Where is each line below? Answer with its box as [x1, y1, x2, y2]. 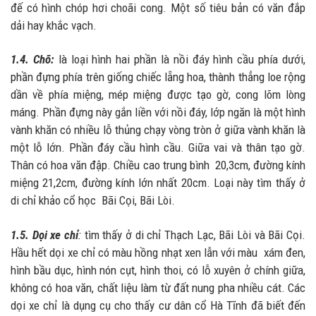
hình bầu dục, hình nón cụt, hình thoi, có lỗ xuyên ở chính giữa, [11, 262, 305, 277]
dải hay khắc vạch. [11, 18, 102, 32]
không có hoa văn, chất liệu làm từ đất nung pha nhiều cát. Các [11, 280, 305, 295]
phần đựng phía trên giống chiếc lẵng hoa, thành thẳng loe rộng [11, 70, 305, 85]
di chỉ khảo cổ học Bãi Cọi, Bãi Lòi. [11, 193, 175, 208]
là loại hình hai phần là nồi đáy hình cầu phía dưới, [58, 52, 306, 67]
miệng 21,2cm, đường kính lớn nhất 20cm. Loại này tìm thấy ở [11, 176, 305, 190]
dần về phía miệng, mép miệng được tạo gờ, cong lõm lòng [11, 87, 305, 102]
